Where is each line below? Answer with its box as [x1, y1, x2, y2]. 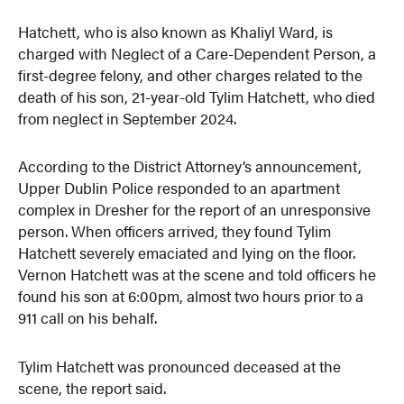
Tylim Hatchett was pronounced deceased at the [18, 355, 342, 378]
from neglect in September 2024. [18, 106, 237, 129]
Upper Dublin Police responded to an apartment [18, 177, 341, 199]
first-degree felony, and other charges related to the [18, 63, 363, 86]
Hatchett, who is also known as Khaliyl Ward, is [18, 20, 334, 42]
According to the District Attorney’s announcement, [18, 155, 363, 178]
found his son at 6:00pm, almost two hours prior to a [18, 285, 364, 308]
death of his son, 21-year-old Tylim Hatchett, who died [18, 85, 376, 107]
